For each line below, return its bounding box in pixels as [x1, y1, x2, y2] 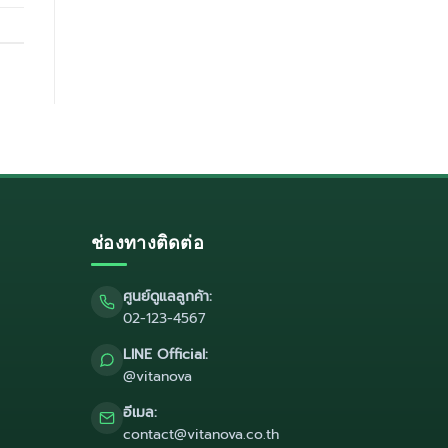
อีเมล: [123, 402, 157, 424]
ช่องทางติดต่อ [91, 231, 204, 254]
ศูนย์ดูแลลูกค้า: [123, 286, 212, 308]
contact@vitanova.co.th [123, 424, 279, 446]
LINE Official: [123, 344, 208, 366]
